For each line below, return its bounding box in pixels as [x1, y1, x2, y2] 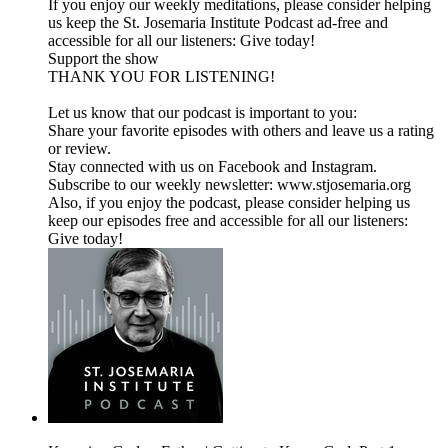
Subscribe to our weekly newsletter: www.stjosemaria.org [48, 176, 411, 194]
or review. [48, 140, 111, 158]
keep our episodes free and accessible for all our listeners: [48, 212, 408, 230]
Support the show [48, 50, 159, 68]
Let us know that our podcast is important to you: [48, 104, 357, 122]
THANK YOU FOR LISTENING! [48, 68, 275, 86]
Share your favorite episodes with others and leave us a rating [48, 122, 434, 140]
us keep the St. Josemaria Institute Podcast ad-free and [48, 14, 388, 32]
